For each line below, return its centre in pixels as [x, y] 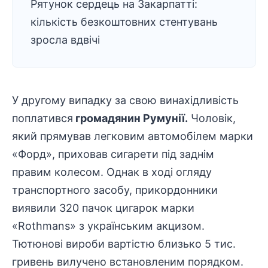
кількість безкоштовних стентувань [124, 22]
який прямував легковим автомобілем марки [133, 136]
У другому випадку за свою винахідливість [125, 100]
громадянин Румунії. [130, 118]
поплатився [42, 118]
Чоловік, [212, 118]
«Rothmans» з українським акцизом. [108, 226]
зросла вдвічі [65, 40]
